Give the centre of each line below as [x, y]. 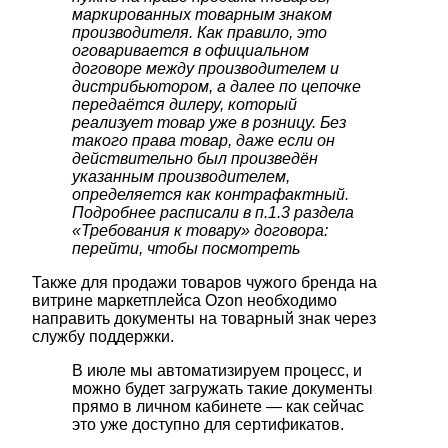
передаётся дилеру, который [184, 105]
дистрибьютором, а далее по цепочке [216, 87]
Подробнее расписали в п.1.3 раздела [213, 213]
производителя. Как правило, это [199, 33]
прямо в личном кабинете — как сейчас [218, 407]
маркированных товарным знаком [202, 15]
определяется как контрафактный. [210, 195]
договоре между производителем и [205, 69]
